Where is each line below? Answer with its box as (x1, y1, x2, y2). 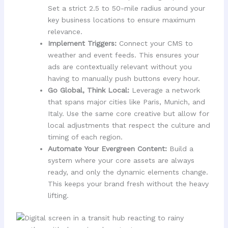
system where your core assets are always (47, 156, 194, 164)
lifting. (47, 191, 69, 199)
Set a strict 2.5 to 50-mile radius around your (47, 4, 205, 12)
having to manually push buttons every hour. (47, 74, 200, 82)
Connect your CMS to (116, 39, 193, 47)
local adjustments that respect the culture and (47, 121, 210, 129)
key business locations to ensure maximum (47, 15, 195, 24)
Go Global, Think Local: (47, 85, 129, 94)
